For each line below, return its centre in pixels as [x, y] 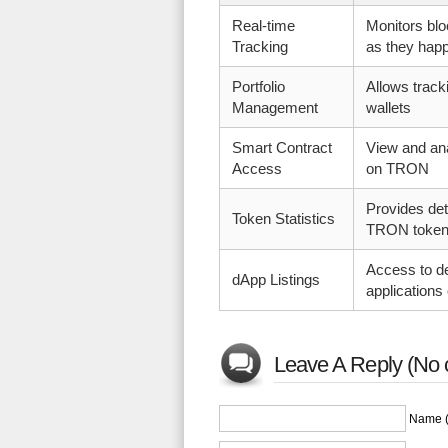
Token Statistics [283, 218]
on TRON [397, 168]
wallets [388, 107]
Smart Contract [281, 147]
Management [274, 107]
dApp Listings [275, 279]
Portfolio [258, 86]
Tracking [259, 46]
